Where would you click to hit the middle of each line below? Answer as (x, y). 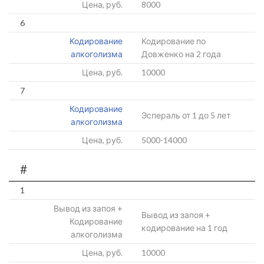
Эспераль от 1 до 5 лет (186, 115)
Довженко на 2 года (181, 54)
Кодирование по (174, 41)
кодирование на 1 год (184, 228)
